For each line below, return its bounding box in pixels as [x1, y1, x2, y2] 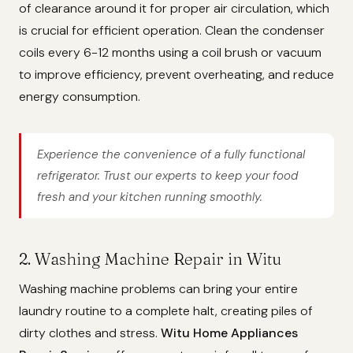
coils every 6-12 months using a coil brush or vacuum [19, 44, 321, 61]
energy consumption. [19, 88, 140, 106]
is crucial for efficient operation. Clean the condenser [19, 22, 325, 39]
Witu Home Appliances [161, 325, 298, 342]
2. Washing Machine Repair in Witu [19, 249, 281, 269]
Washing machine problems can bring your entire [19, 281, 298, 298]
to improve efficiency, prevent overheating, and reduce [19, 66, 334, 84]
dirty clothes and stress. [19, 325, 161, 342]
